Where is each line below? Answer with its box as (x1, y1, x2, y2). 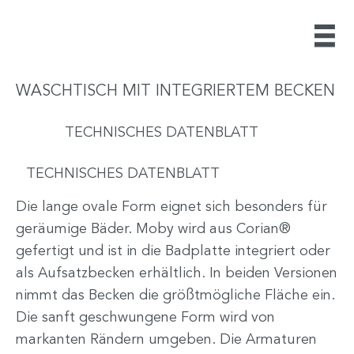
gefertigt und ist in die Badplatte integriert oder (16, 243, 330, 258)
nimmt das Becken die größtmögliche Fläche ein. (16, 288, 335, 303)
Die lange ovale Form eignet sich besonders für (16, 199, 327, 214)
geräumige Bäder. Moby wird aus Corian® (16, 221, 291, 236)
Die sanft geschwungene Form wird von (16, 310, 275, 325)
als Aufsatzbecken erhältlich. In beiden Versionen (16, 265, 337, 281)
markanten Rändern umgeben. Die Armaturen (16, 332, 317, 347)
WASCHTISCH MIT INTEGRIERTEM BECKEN (16, 84, 335, 100)
